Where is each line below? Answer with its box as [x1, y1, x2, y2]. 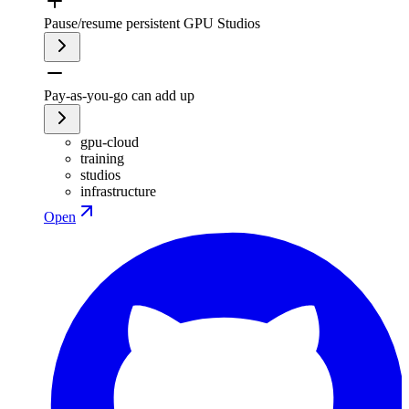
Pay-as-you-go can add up [44, 87, 194, 103]
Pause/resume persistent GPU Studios [44, 15, 260, 31]
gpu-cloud [80, 133, 139, 150]
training [80, 150, 124, 166]
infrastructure [80, 183, 156, 199]
